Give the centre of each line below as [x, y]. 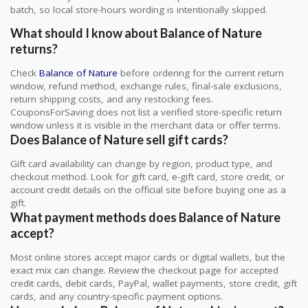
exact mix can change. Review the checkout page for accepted [144, 271]
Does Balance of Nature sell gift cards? [119, 140]
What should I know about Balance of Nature [136, 33]
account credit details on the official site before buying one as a [148, 190]
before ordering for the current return [201, 73]
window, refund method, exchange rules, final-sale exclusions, [146, 86]
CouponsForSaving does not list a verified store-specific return [146, 112]
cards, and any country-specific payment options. [117, 297]
